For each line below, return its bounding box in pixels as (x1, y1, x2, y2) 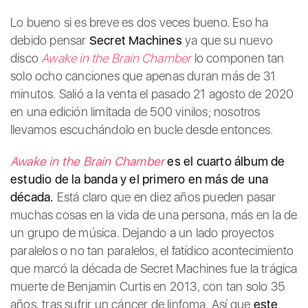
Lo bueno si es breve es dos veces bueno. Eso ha (10, 15, 269, 30)
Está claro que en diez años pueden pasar (54, 190, 276, 204)
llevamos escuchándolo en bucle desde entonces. (10, 122, 274, 137)
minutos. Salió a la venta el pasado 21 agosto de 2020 (10, 87, 294, 101)
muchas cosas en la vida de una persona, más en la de (10, 208, 298, 222)
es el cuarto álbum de (164, 154, 285, 168)
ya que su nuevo (181, 33, 274, 47)
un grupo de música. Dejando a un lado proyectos (10, 225, 274, 240)
